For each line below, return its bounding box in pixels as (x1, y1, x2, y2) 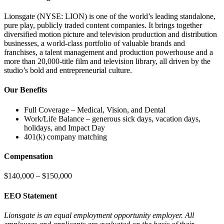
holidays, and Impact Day (24, 123, 105, 132)
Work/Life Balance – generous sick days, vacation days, (24, 114, 200, 123)
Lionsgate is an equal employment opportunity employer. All (4, 210, 194, 219)
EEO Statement (4, 191, 57, 200)
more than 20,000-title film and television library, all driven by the (4, 57, 210, 66)
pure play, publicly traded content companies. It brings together (4, 21, 202, 30)
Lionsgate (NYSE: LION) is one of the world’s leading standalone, (4, 12, 215, 21)
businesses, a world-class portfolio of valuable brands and (4, 39, 185, 48)
